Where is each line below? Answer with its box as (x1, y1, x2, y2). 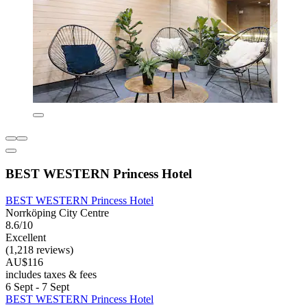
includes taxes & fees (5, 268, 97, 280)
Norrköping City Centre (5, 206, 109, 219)
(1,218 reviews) (5, 243, 73, 256)
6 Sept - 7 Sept (5, 280, 69, 293)
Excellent (5, 231, 46, 243)
